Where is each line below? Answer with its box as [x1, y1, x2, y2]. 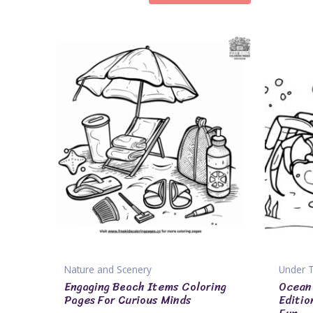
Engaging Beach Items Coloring [64, 276, 226, 297]
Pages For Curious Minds [64, 289, 191, 310]
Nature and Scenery [64, 262, 152, 276]
